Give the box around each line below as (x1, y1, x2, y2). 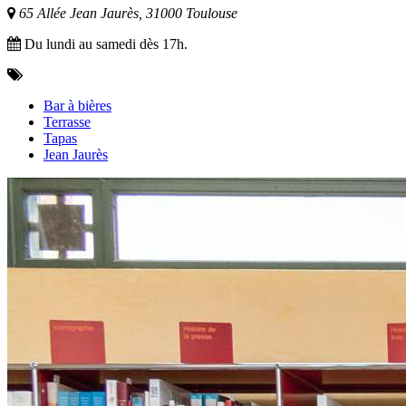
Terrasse (43, 113, 91, 130)
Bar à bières (43, 97, 111, 113)
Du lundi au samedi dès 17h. (21, 35, 188, 52)
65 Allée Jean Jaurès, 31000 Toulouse (15, 5, 237, 21)
